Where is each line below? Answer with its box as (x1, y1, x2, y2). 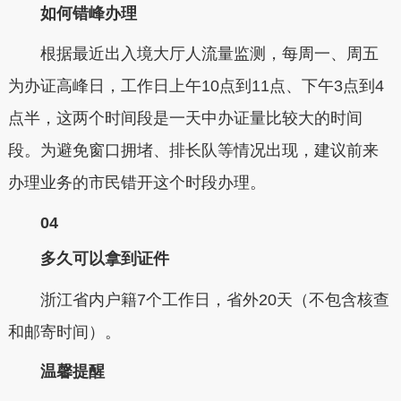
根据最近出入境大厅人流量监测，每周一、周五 (7, 45, 379, 63)
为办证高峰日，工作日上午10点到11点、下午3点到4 (7, 77, 384, 95)
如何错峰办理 (7, 4, 137, 22)
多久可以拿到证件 (7, 250, 169, 268)
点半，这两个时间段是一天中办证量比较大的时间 (7, 109, 363, 127)
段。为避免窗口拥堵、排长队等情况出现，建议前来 (7, 141, 379, 159)
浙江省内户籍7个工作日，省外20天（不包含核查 (7, 290, 389, 309)
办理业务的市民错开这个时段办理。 (7, 174, 266, 192)
